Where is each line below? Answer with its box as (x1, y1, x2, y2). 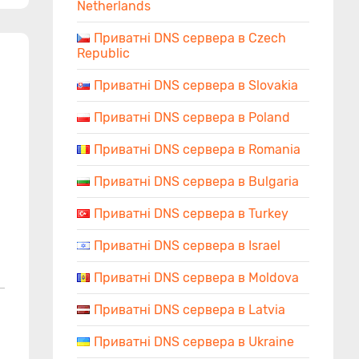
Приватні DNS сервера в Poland (94, 110, 290, 125)
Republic (77, 46, 130, 61)
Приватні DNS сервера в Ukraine (94, 334, 294, 349)
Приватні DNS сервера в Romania (94, 142, 301, 157)
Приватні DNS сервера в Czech (94, 30, 286, 46)
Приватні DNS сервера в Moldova (94, 270, 299, 285)
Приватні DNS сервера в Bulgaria (94, 174, 299, 189)
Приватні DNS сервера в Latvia (94, 302, 285, 317)
